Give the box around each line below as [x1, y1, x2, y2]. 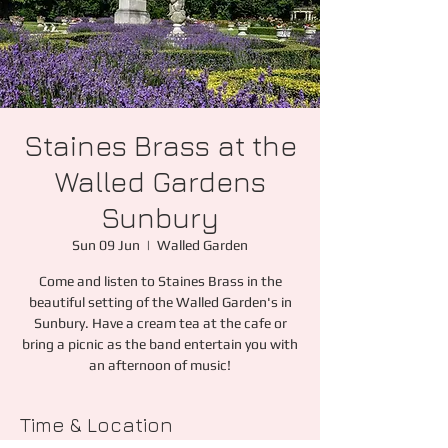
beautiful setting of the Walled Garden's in [28, 294, 292, 310]
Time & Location [20, 413, 173, 436]
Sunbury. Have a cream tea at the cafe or [33, 315, 287, 331]
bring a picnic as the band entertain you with [22, 336, 298, 352]
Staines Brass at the [23, 129, 297, 162]
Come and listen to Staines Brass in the [38, 273, 282, 289]
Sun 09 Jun [72, 237, 140, 253]
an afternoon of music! [89, 357, 231, 373]
